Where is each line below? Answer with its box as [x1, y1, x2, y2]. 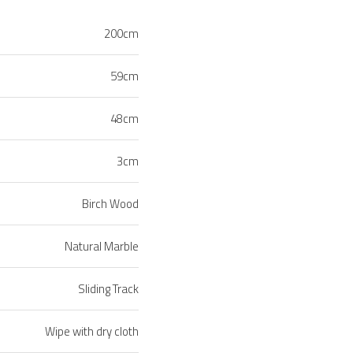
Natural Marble [65, 237, 139, 256]
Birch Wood [82, 195, 139, 214]
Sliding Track [78, 280, 139, 299]
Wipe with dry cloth [45, 322, 139, 341]
